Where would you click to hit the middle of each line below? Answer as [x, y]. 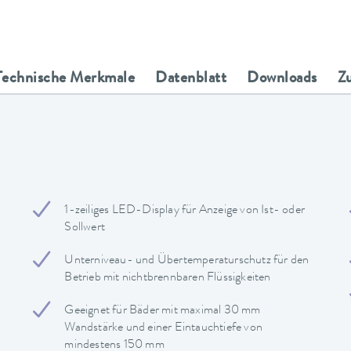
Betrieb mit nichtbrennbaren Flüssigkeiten [168, 278]
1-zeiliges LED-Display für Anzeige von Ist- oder [185, 210]
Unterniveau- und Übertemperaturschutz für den [187, 261]
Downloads [282, 79]
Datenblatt [191, 79]
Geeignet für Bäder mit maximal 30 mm [163, 311]
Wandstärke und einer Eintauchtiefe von [163, 328]
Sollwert [85, 228]
